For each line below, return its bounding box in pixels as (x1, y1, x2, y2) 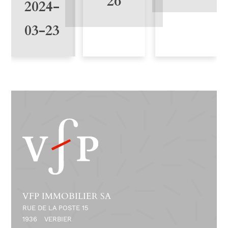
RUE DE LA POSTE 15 (22, 204, 89, 212)
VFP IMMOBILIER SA (22, 190, 111, 202)
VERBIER (44, 215, 72, 223)
